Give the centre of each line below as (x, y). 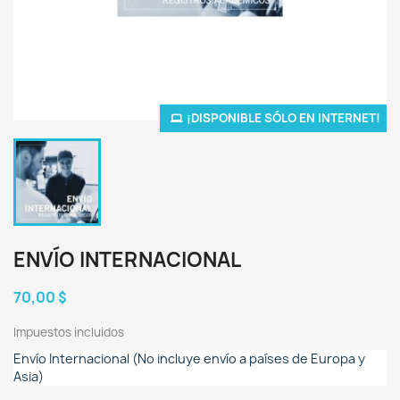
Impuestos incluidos (69, 332)
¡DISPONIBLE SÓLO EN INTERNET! (283, 118)
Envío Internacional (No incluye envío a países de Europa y (189, 358)
